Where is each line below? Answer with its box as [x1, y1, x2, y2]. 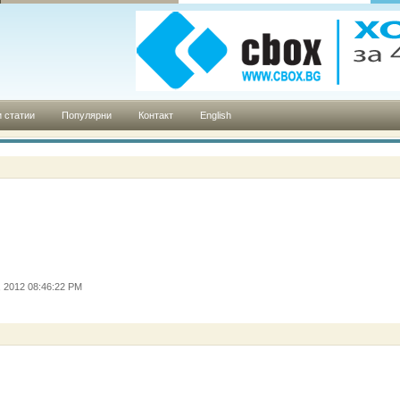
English [200, 110, 231, 121]
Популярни [62, 110, 112, 121]
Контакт [138, 110, 173, 121]
